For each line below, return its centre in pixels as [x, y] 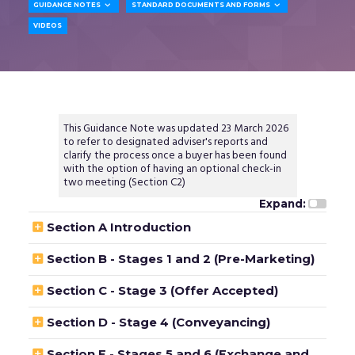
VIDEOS [48, 26]
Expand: [283, 203]
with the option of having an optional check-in [173, 169]
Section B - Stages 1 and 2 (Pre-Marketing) [180, 259]
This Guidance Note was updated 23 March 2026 [176, 128]
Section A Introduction [118, 227]
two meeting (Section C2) [126, 182]
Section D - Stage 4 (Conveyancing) [158, 322]
